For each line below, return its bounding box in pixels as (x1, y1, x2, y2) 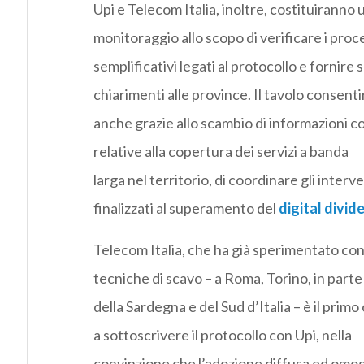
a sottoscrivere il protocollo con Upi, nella (93, 326, 352, 344)
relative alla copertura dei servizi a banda (93, 142, 349, 161)
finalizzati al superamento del (93, 199, 279, 218)
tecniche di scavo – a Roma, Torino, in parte (93, 269, 362, 288)
